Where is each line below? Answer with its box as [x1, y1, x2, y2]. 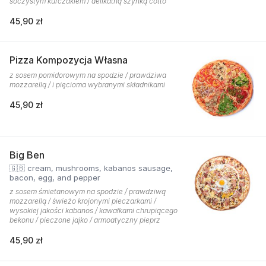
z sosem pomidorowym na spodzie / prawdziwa [9, 71, 166, 80]
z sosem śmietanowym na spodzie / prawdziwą [9, 187, 166, 196]
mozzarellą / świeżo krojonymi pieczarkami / [9, 197, 156, 205]
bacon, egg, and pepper [9, 173, 100, 182]
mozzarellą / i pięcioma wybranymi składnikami [9, 80, 165, 89]
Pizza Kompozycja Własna [9, 54, 128, 66]
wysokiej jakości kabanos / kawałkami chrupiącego [9, 206, 178, 215]
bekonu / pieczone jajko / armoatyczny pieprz [9, 216, 160, 224]
